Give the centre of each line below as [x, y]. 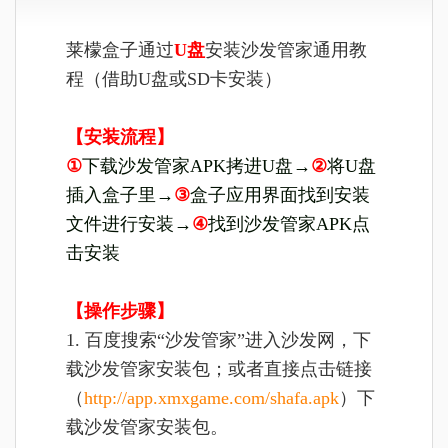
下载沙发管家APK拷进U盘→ [196, 165]
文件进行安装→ [129, 223]
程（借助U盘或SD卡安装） [174, 78]
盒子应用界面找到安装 [280, 194]
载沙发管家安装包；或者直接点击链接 [219, 368]
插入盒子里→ [120, 194]
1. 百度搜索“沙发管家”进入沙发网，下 [218, 339]
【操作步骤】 [120, 310]
